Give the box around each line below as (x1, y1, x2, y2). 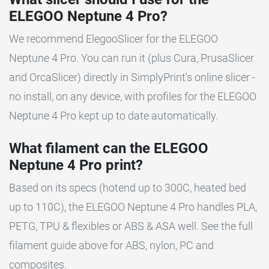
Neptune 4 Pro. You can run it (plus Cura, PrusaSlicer (9, 51, 254, 64)
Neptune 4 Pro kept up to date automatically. (9, 109, 218, 122)
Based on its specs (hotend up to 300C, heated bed (9, 181, 246, 194)
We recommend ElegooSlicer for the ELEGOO (9, 32, 218, 45)
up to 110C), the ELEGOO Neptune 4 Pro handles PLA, (9, 200, 257, 213)
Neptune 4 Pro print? (9, 156, 143, 174)
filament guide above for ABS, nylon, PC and (9, 238, 214, 252)
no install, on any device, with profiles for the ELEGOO (9, 89, 256, 103)
